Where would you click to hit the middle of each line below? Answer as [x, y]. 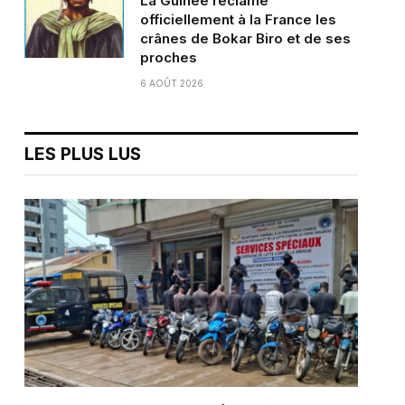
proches [168, 58]
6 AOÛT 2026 [171, 84]
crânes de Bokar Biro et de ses [245, 39]
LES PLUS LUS [82, 155]
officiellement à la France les [238, 20]
